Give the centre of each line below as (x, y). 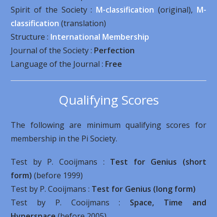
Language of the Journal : (58, 64)
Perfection (115, 51)
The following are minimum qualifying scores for (108, 125)
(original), (175, 10)
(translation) (83, 23)
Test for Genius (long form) (144, 189)
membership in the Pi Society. (64, 139)
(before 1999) (58, 176)
